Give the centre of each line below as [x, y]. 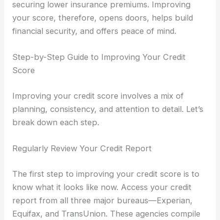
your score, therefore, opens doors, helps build [103, 18]
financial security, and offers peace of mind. [95, 31]
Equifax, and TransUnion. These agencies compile [107, 213]
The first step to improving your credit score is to [106, 174]
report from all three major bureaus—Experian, [103, 200]
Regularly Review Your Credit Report [82, 149]
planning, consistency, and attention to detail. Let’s [108, 109]
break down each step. [56, 122]
